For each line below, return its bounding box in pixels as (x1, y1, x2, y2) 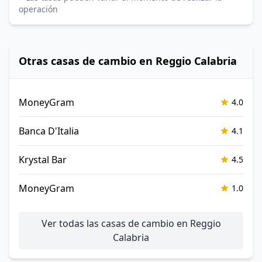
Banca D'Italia (19, 125, 79, 137)
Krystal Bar (19, 153, 67, 166)
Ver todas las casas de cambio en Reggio (41, 217, 221, 230)
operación (19, 4, 58, 15)
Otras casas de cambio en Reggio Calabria (19, 54, 237, 68)
